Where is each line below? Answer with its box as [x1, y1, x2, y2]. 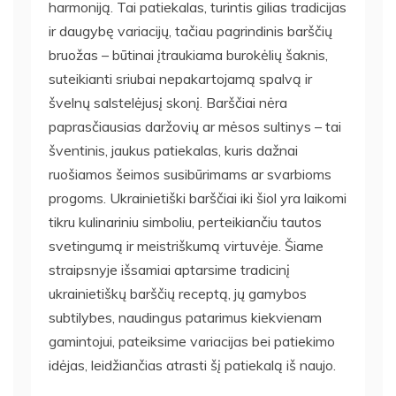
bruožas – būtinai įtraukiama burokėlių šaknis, [49, 45, 328, 64]
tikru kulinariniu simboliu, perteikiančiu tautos [49, 212, 322, 231]
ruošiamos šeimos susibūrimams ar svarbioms [49, 164, 331, 183]
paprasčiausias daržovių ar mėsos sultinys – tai [49, 117, 341, 135]
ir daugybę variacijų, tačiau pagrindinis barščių [49, 21, 332, 40]
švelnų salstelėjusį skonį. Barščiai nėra [49, 93, 287, 111]
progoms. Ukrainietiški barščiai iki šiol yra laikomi [49, 188, 346, 207]
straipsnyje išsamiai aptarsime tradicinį [49, 260, 290, 278]
